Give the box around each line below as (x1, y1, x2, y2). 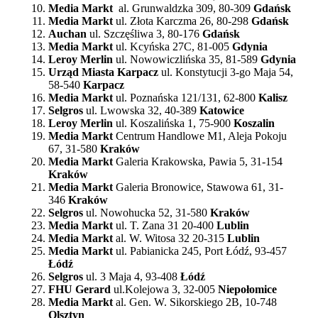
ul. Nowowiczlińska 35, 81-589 (116, 53, 258, 65)
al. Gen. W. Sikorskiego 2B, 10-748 (116, 295, 277, 308)
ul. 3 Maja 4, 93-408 (86, 270, 177, 283)
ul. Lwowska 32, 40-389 (86, 104, 199, 116)
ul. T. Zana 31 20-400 (116, 219, 216, 231)
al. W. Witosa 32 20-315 (116, 231, 227, 244)
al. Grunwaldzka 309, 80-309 (119, 1, 253, 14)
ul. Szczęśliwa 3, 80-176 (89, 27, 202, 40)
